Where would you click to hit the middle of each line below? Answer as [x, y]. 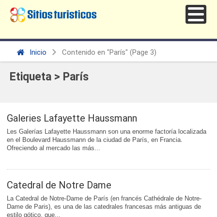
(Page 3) [142, 53]
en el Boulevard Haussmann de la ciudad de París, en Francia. [95, 140]
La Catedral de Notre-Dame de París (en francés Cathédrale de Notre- [104, 199]
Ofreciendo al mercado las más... [54, 148]
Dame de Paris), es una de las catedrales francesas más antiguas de [104, 207]
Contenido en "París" [95, 53]
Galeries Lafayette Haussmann [72, 118]
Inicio [37, 53]
